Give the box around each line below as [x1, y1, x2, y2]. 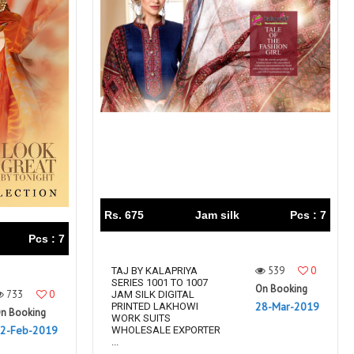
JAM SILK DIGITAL [111, 288, 194, 300]
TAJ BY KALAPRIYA [111, 265, 198, 277]
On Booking [255, 282, 307, 296]
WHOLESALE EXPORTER [111, 324, 220, 336]
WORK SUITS [111, 312, 171, 324]
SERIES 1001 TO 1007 [111, 277, 208, 288]
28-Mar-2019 [255, 299, 319, 314]
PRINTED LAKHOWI [111, 300, 198, 312]
